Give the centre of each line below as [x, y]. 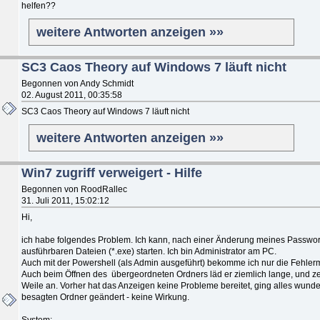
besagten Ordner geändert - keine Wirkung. [105, 297]
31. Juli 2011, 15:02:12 [65, 200]
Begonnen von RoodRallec [74, 189]
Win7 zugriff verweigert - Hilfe [112, 172]
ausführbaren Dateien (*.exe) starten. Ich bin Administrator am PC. [149, 251]
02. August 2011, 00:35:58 [72, 95]
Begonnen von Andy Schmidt [77, 83]
